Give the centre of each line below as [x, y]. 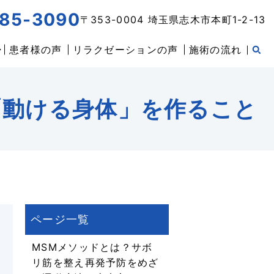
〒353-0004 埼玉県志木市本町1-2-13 [173, 19]
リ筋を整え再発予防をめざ [95, 262]
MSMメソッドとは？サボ [92, 247]
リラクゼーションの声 [125, 50]
